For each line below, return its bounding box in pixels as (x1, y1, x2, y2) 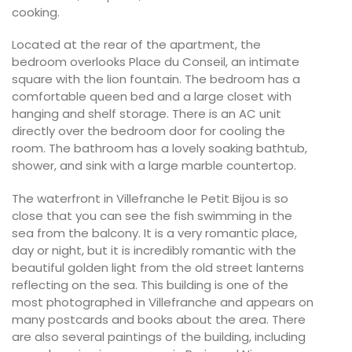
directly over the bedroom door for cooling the (12, 123, 285, 140)
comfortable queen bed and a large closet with (12, 88, 291, 105)
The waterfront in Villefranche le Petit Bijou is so (12, 189, 288, 207)
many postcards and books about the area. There (12, 310, 306, 328)
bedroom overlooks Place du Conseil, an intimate (12, 53, 299, 71)
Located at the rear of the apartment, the (12, 36, 261, 53)
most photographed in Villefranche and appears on (12, 293, 313, 310)
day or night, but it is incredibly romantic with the (12, 241, 296, 258)
